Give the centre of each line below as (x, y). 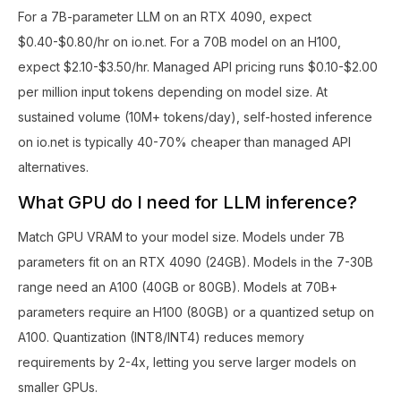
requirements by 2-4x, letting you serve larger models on (187, 362)
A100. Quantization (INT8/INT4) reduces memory (161, 337)
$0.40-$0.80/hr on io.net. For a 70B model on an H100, (179, 41)
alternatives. (53, 166)
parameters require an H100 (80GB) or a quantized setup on (196, 311)
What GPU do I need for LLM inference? (188, 202)
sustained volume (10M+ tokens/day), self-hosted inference (195, 116)
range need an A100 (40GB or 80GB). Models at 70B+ (178, 286)
